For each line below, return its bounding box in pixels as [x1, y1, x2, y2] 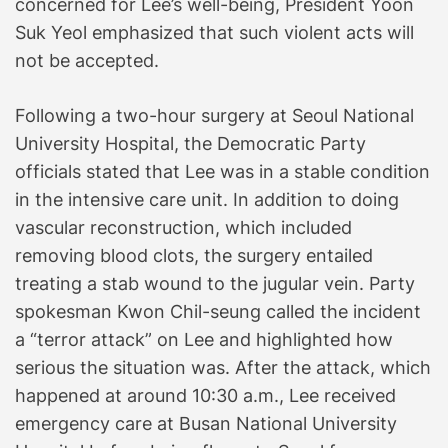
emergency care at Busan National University [15, 412, 397, 434]
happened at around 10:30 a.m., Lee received [15, 384, 396, 406]
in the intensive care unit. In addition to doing [15, 188, 399, 210]
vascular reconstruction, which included [15, 216, 352, 238]
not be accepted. [15, 49, 159, 71]
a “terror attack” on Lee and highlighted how [15, 328, 393, 350]
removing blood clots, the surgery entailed [15, 244, 373, 266]
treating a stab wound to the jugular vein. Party [15, 272, 415, 294]
